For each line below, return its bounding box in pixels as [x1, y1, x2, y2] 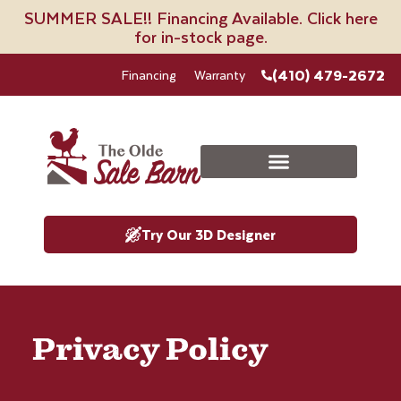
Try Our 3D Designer [141, 222, 276, 245]
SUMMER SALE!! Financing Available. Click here [23, 4, 378, 30]
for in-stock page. [133, 23, 268, 49]
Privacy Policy [32, 328, 268, 370]
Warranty [194, 64, 245, 86]
